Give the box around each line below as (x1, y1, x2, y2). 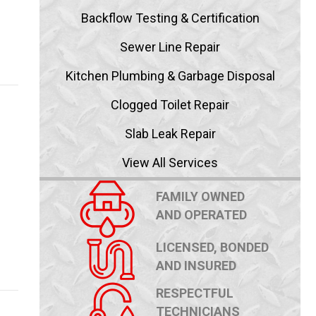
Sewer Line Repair (120, 39, 220, 55)
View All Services (122, 155, 218, 171)
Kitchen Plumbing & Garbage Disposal (65, 68, 275, 84)
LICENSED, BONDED (156, 240, 269, 255)
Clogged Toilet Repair (111, 97, 229, 113)
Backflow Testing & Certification (80, 11, 260, 26)
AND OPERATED (156, 207, 247, 223)
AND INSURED (156, 258, 236, 274)
